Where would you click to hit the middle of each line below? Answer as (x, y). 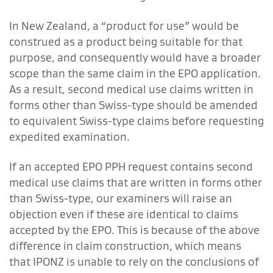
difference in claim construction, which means (125, 246)
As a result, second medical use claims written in (131, 89)
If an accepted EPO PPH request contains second (131, 166)
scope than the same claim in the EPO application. (135, 73)
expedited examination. (69, 136)
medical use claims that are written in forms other (136, 182)
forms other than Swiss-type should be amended (133, 105)
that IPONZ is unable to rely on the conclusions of (134, 261)
